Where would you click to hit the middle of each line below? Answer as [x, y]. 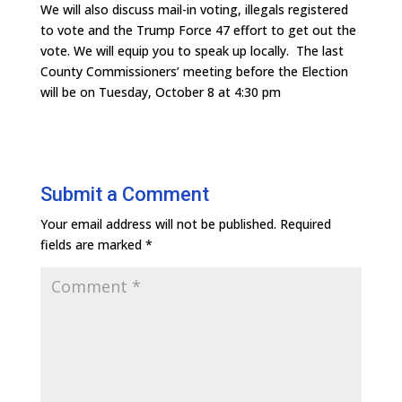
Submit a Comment [124, 194]
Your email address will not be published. [158, 223]
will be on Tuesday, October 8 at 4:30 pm [160, 92]
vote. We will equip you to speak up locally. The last [192, 50]
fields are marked [92, 244]
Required [305, 223]
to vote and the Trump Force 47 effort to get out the [198, 30]
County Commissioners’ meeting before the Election [194, 71]
